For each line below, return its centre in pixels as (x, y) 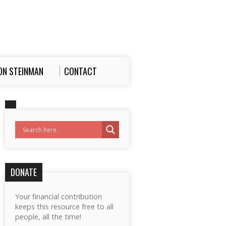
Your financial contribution (59, 196)
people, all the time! (48, 217)
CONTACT (80, 71)
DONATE (24, 172)
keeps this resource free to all (64, 207)
